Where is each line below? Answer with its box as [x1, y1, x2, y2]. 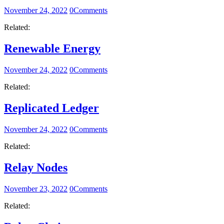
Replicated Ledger [4, 101, 99, 114]
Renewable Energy [4, 42, 100, 55]
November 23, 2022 [4, 184, 67, 193]
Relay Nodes [4, 160, 67, 174]
